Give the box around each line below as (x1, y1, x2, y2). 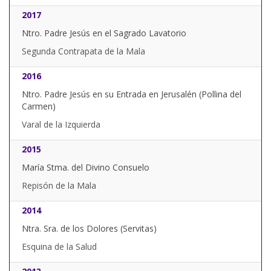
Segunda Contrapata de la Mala (22, 45, 145, 57)
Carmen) (22, 100, 56, 113)
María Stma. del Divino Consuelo (22, 162, 149, 174)
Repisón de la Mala (22, 180, 96, 192)
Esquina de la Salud (22, 241, 97, 253)
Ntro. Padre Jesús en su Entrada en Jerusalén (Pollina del (22, 88, 241, 100)
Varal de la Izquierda (22, 119, 100, 131)
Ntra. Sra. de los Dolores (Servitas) (22, 223, 157, 235)
